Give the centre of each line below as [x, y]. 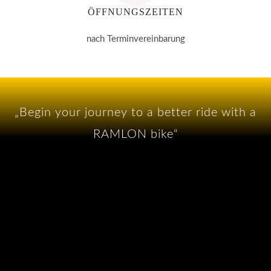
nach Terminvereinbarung [135, 39]
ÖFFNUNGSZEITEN [135, 12]
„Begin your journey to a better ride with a [135, 113]
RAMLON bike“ [135, 134]
